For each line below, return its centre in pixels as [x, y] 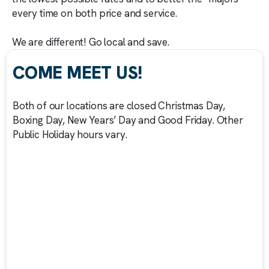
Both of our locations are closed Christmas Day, [119, 106]
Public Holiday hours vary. [70, 135]
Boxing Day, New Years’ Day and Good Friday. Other [128, 120]
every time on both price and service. [95, 14]
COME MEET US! [77, 73]
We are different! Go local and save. [91, 42]
